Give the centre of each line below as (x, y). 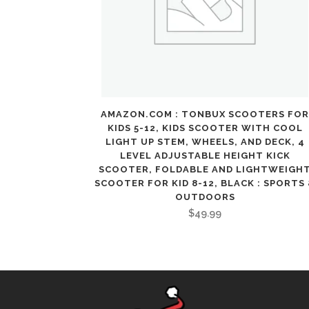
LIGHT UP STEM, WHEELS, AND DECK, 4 (205, 142)
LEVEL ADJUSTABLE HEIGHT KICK (205, 156)
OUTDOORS (205, 197)
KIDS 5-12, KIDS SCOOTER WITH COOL (205, 128)
